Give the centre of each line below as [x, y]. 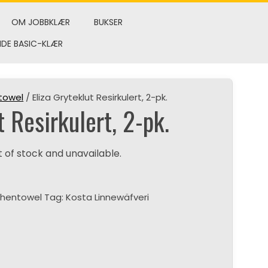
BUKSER [108, 22]
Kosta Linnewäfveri [108, 197]
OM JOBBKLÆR [40, 22]
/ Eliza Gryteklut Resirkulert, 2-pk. [96, 97]
